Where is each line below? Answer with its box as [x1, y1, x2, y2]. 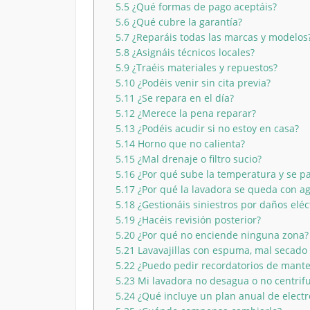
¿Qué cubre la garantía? [129, 15, 242, 28]
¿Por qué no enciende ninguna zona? [134, 228, 309, 241]
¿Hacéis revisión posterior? [134, 212, 261, 226]
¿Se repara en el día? [134, 91, 234, 104]
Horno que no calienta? [134, 136, 245, 150]
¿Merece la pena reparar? [134, 106, 256, 120]
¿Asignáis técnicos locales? [129, 45, 255, 59]
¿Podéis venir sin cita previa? [134, 75, 271, 89]
